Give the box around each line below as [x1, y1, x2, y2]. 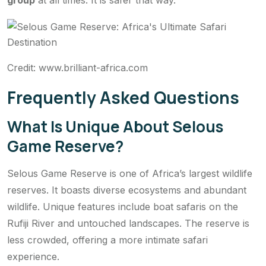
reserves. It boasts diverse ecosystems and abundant [7, 184, 246, 197]
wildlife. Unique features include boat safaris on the [7, 201, 238, 213]
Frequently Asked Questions [7, 86, 239, 109]
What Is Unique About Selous [7, 116, 223, 138]
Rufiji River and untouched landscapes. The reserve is [7, 217, 249, 230]
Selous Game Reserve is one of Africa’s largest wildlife [7, 167, 252, 180]
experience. [7, 251, 59, 263]
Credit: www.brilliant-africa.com [7, 62, 148, 74]
